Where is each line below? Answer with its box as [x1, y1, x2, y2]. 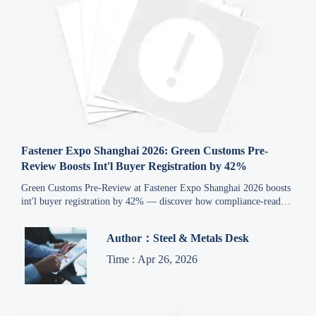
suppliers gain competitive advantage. [21, 209, 171, 220]
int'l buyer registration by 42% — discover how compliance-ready [21, 195, 286, 207]
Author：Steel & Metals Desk [107, 232, 250, 245]
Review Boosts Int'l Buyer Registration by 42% [21, 159, 248, 172]
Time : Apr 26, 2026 [107, 253, 198, 266]
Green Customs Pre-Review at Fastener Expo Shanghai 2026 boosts [21, 182, 291, 193]
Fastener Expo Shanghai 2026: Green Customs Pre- [21, 144, 269, 157]
